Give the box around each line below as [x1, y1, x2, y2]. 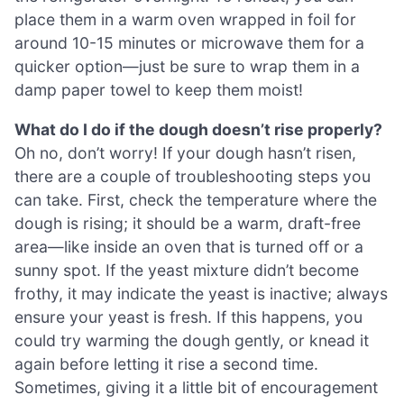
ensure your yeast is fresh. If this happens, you [14, 307, 363, 326]
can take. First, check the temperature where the [14, 189, 377, 209]
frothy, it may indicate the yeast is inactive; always [14, 283, 388, 303]
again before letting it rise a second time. [14, 353, 318, 373]
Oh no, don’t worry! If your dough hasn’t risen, [14, 142, 356, 162]
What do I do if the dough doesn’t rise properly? [14, 119, 382, 139]
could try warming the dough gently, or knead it [14, 330, 369, 350]
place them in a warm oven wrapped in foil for [14, 10, 356, 30]
